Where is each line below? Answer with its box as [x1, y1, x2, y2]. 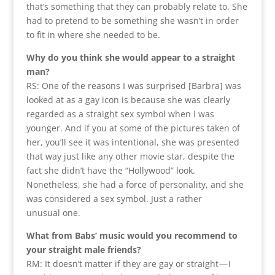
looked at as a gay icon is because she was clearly [26, 93, 230, 106]
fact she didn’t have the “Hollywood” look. [26, 164, 195, 176]
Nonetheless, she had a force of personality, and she [26, 178, 244, 190]
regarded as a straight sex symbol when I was [26, 107, 214, 120]
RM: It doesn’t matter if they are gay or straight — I [26, 257, 231, 269]
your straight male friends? [26, 243, 141, 255]
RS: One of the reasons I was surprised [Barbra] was [26, 79, 241, 91]
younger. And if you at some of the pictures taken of [26, 122, 240, 134]
